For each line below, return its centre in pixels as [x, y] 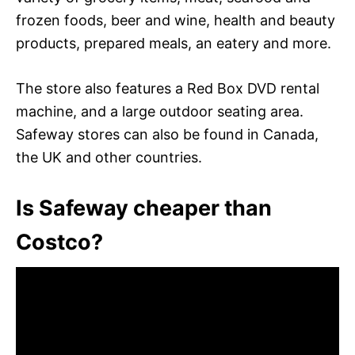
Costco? [59, 242]
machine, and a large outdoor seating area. [160, 111]
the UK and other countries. [109, 157]
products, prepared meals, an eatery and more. [174, 43]
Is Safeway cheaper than [144, 208]
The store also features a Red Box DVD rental [168, 88]
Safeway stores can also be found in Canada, [167, 134]
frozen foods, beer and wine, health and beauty [176, 20]
